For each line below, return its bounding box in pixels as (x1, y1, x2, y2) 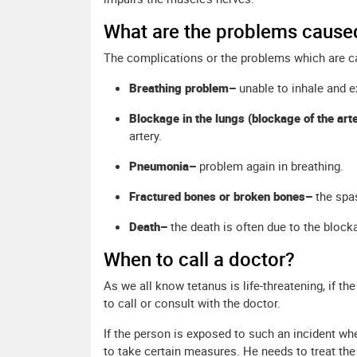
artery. (129, 127, 162, 144)
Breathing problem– (129, 80, 239, 96)
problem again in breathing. (196, 158, 343, 175)
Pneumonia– (129, 158, 196, 175)
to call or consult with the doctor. (104, 295, 280, 312)
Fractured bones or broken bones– (129, 188, 312, 205)
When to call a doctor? (104, 246, 295, 273)
